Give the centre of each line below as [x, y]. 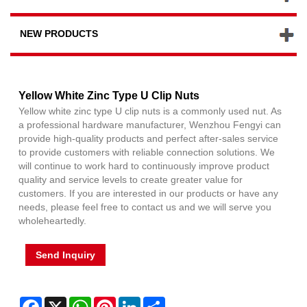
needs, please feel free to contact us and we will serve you [145, 207]
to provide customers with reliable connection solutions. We [147, 152]
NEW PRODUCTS [59, 34]
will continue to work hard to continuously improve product [144, 166]
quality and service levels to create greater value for [131, 180]
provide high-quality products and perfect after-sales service [148, 139]
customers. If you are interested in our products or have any [148, 194]
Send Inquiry [65, 255]
